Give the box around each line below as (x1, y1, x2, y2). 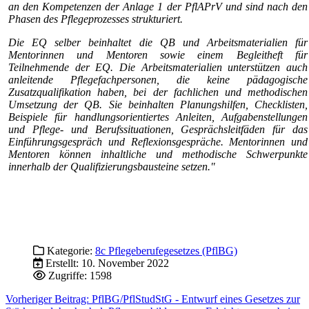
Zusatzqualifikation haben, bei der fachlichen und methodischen (8, 86, 308, 98)
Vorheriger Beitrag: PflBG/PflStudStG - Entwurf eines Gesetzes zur (6, 292, 300, 305)
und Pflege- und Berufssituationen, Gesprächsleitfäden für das (8, 123, 308, 135)
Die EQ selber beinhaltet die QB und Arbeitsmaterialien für (8, 36, 308, 48)
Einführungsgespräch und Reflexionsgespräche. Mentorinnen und (8, 135, 308, 148)
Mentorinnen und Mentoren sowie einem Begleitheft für (8, 48, 308, 61)
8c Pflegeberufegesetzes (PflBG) (95, 244, 237, 257)
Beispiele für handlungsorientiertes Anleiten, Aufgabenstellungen (8, 110, 308, 123)
